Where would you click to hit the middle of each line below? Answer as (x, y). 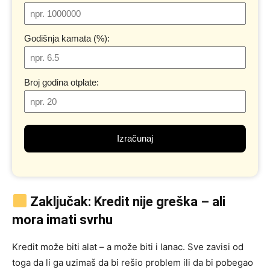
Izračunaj (135, 138)
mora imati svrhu (62, 219)
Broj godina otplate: (61, 82)
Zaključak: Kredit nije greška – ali (128, 201)
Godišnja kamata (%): (67, 38)
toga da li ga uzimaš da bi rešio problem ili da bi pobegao (133, 262)
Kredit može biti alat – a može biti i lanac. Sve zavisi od (128, 246)
